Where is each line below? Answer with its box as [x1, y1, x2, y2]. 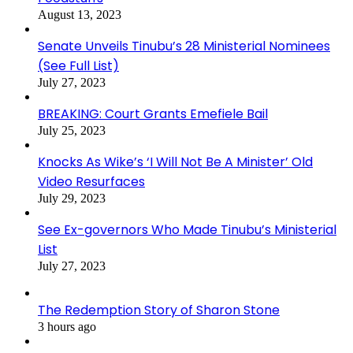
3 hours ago [38, 319, 96, 333]
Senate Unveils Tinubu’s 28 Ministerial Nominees [38, 36, 330, 55]
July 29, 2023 [38, 191, 106, 205]
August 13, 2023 [38, 7, 121, 21]
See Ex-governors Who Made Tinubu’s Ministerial [38, 220, 336, 239]
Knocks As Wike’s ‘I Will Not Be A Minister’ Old [38, 152, 313, 171]
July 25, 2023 [38, 123, 106, 137]
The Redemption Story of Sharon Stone [38, 300, 280, 319]
